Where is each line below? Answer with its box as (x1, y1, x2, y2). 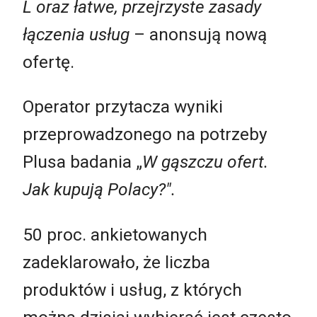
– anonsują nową (129, 23, 267, 45)
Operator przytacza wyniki (23, 96, 223, 117)
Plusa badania (23, 151, 136, 173)
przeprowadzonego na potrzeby (23, 124, 267, 145)
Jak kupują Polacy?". (23, 179, 180, 200)
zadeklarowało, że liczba (23, 251, 210, 272)
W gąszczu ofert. (142, 151, 268, 173)
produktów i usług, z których (23, 279, 242, 300)
